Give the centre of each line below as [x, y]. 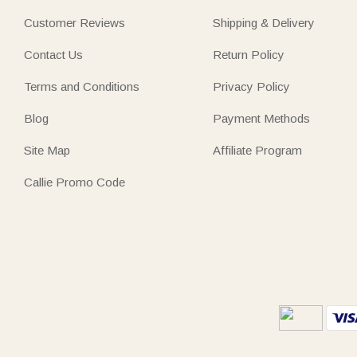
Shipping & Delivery [264, 22]
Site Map [47, 150]
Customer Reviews [75, 22]
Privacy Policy [252, 86]
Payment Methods [262, 118]
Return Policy [249, 54]
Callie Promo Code [75, 182]
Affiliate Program [258, 150]
